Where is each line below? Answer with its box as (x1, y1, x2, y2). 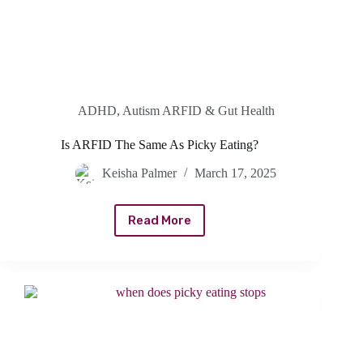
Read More (128, 213, 192, 228)
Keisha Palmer (102, 166, 177, 181)
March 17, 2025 (194, 166, 277, 181)
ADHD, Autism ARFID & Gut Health (77, 104, 275, 118)
